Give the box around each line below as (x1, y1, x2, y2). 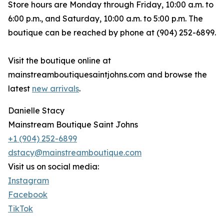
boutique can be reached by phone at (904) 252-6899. (8, 27, 216, 38)
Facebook (8, 189, 47, 200)
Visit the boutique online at (8, 55, 111, 66)
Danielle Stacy (8, 105, 64, 116)
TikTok (8, 203, 33, 214)
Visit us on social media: (8, 161, 99, 172)
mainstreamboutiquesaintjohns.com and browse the (8, 69, 207, 80)
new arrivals (32, 83, 79, 94)
